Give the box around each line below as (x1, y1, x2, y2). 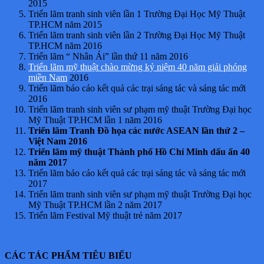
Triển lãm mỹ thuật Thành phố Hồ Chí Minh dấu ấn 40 (28, 146, 250, 157)
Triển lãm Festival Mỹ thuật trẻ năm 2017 (28, 210, 182, 220)
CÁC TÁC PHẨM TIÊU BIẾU (5, 250, 132, 260)
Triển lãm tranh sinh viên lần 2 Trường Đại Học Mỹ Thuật (28, 29, 245, 40)
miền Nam (28, 72, 67, 82)
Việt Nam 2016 (28, 136, 87, 146)
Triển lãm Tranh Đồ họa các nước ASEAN (28, 125, 199, 136)
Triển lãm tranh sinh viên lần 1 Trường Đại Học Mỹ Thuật (28, 8, 245, 19)
